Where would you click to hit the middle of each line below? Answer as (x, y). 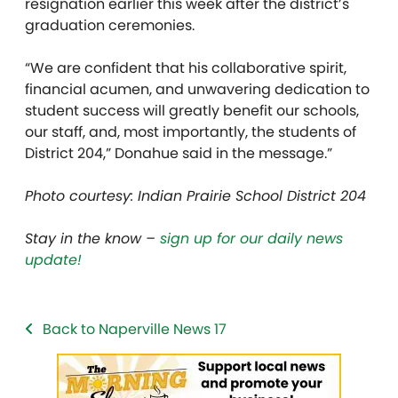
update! (53, 260)
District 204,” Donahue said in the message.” (179, 154)
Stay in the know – (92, 239)
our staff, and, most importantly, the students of (191, 132)
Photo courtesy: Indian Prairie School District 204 (195, 196)
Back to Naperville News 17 (135, 330)
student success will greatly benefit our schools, (192, 111)
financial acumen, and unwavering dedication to (197, 90)
